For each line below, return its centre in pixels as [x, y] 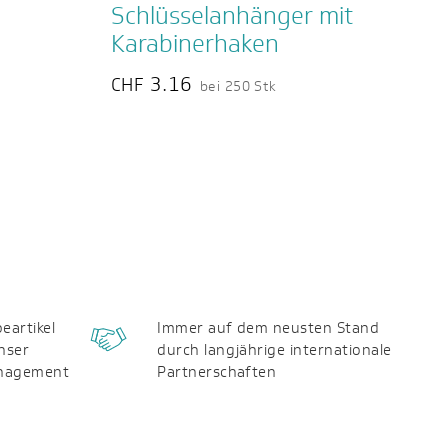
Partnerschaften [217, 371]
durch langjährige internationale [274, 349]
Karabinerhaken [195, 43]
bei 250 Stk [238, 87]
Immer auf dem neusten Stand [268, 327]
